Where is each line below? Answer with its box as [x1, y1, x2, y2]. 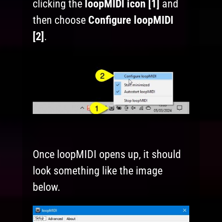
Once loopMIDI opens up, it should [33, 148, 181, 161]
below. [33, 180, 61, 193]
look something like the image [33, 164, 163, 177]
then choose [33, 14, 89, 27]
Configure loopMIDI [88, 14, 174, 27]
